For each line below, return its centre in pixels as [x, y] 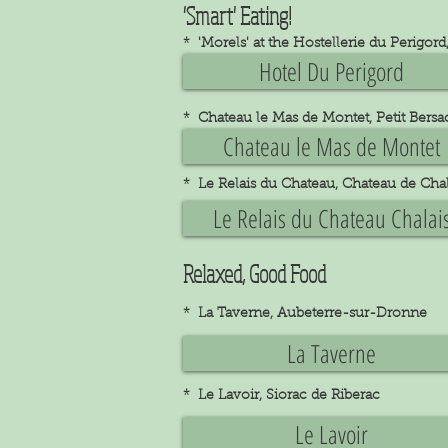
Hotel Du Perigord [331, 71]
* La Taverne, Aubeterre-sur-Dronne [305, 314]
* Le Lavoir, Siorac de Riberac [281, 396]
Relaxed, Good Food [254, 273]
